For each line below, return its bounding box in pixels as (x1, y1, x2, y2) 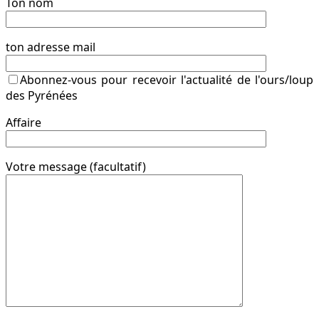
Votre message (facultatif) (6, 158, 146, 174)
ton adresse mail (6, 38, 95, 55)
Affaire (6, 114, 41, 130)
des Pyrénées (6, 87, 78, 103)
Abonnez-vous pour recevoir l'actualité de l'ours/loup (20, 71, 313, 88)
